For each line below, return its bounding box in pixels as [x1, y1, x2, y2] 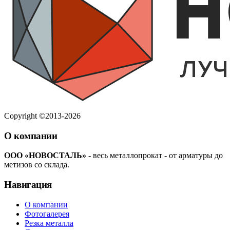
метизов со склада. [4, 160, 69, 169]
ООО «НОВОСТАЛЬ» [4, 151, 86, 160]
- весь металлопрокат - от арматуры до [86, 151, 223, 160]
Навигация [4, 179, 52, 190]
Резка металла [25, 218, 73, 227]
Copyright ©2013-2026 [4, 111, 81, 121]
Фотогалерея [25, 209, 69, 218]
